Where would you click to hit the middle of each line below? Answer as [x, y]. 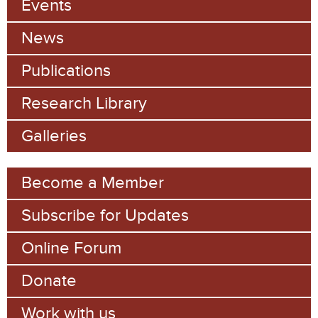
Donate [49, 280]
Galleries [54, 136]
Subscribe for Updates [105, 215]
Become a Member [93, 182]
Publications [66, 70]
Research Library [84, 103]
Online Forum [71, 248]
